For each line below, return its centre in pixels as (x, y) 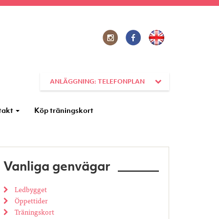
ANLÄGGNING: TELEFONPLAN (97, 81)
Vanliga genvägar (57, 166)
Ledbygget (30, 189)
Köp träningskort (64, 110)
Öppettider (31, 200)
